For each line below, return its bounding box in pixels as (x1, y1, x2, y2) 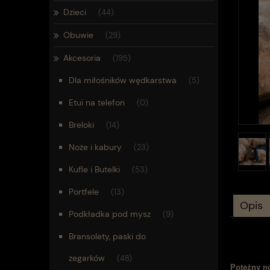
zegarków (68, 253, 105, 263)
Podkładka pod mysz (68, 209, 151, 219)
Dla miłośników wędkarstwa (68, 75, 177, 86)
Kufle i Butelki (68, 164, 120, 175)
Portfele (68, 186, 99, 197)
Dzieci (63, 7, 87, 17)
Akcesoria (63, 52, 101, 63)
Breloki (68, 119, 94, 130)
